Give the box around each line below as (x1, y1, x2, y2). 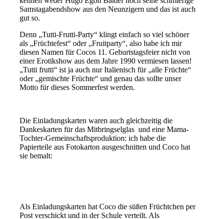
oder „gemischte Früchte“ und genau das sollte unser (20, 74, 182, 83)
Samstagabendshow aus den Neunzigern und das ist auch (20, 4, 196, 13)
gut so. (20, 13, 41, 22)
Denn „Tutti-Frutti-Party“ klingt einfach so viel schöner (20, 30, 190, 39)
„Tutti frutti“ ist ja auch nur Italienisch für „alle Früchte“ (20, 65, 192, 74)
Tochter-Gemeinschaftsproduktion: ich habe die (20, 133, 166, 142)
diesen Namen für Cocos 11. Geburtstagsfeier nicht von (20, 47, 191, 56)
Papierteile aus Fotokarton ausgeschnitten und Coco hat (20, 142, 191, 151)
